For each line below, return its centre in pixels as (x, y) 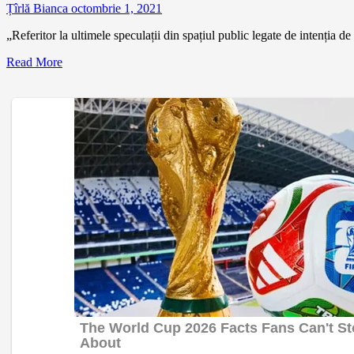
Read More (34, 62)
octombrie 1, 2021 (117, 9)
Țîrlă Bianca (39, 9)
